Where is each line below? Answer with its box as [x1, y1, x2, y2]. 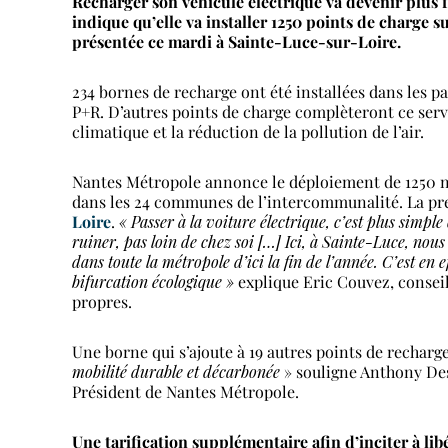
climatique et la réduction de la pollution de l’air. [72, 121, 424, 142]
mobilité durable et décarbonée [72, 361, 280, 382]
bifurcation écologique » [72, 271, 238, 292]
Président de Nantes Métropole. [72, 381, 299, 402]
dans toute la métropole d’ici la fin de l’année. [72, 251, 382, 272]
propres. [72, 291, 132, 312]
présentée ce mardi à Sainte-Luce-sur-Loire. [72, 31, 401, 52]
